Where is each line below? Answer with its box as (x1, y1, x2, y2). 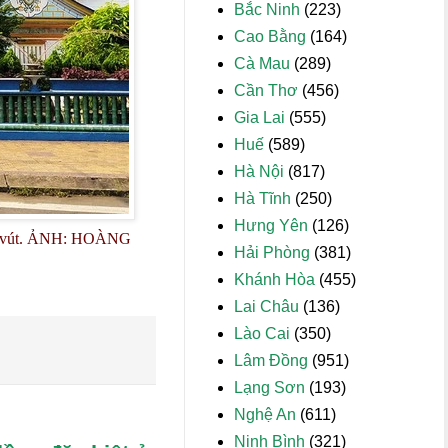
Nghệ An (234, 406, 296, 423)
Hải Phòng (234, 244, 310, 261)
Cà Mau (234, 55, 290, 72)
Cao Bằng (234, 28, 306, 45)
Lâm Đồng (234, 352, 308, 369)
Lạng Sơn (234, 379, 305, 396)
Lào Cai (234, 325, 290, 342)
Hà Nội (234, 163, 284, 180)
